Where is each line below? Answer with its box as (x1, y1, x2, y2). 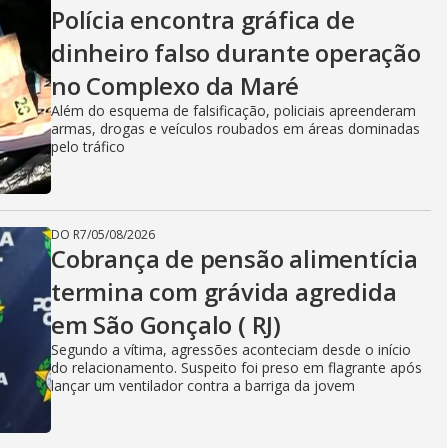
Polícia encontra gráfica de (51, 3, 355, 36)
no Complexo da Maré (51, 69, 300, 102)
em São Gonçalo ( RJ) (51, 308, 282, 341)
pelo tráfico (51, 137, 125, 156)
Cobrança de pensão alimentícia (51, 242, 418, 275)
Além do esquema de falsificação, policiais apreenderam (51, 101, 416, 120)
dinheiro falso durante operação (51, 36, 421, 69)
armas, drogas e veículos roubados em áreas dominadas (51, 119, 420, 138)
